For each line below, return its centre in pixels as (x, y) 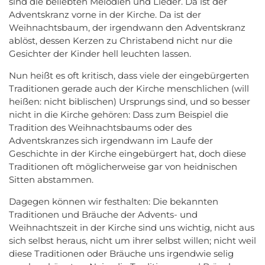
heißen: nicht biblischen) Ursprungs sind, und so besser (130, 101)
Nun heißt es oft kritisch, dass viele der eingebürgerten (129, 75)
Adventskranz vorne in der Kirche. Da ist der (105, 14)
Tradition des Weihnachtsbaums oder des (100, 127)
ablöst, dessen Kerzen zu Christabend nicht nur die (121, 40)
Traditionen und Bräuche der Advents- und (103, 214)
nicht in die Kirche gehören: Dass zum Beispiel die (119, 114)
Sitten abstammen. (51, 179)
